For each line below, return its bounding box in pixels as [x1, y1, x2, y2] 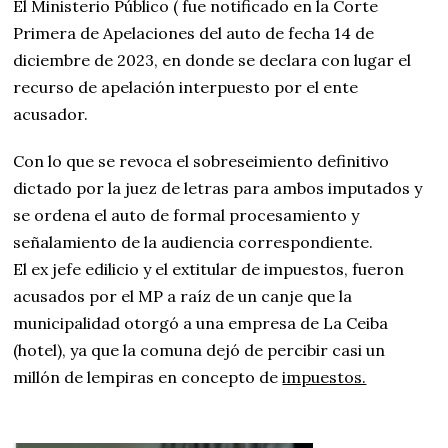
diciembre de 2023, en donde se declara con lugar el [13, 49, 412, 70]
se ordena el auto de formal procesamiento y [13, 204, 360, 225]
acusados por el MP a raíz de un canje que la [13, 285, 353, 306]
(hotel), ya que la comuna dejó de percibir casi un [13, 339, 386, 360]
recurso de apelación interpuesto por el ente [13, 76, 359, 97]
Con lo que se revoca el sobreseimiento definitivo [13, 150, 390, 171]
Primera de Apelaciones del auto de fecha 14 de [13, 22, 375, 43]
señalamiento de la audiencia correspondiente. [13, 231, 374, 252]
